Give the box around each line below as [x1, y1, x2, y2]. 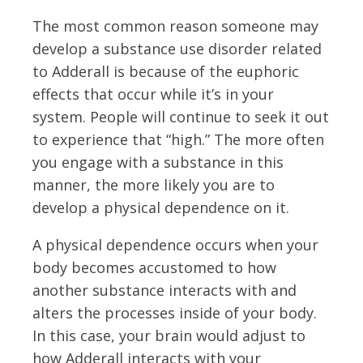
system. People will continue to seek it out [32, 106, 329, 126]
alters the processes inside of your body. [32, 302, 317, 322]
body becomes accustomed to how [32, 257, 276, 277]
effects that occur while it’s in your [32, 83, 274, 104]
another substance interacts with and [32, 280, 297, 300]
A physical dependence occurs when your [32, 234, 318, 254]
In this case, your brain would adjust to [32, 325, 305, 345]
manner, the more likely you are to [32, 174, 275, 194]
